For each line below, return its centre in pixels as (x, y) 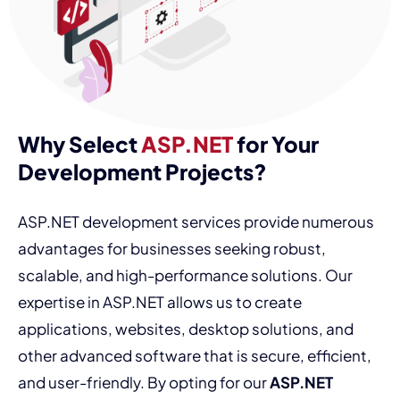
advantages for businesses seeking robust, (172, 249)
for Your (276, 144)
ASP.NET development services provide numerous (196, 222)
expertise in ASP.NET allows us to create (160, 302)
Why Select (79, 144)
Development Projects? (142, 172)
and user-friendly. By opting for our (144, 383)
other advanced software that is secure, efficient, (195, 356)
